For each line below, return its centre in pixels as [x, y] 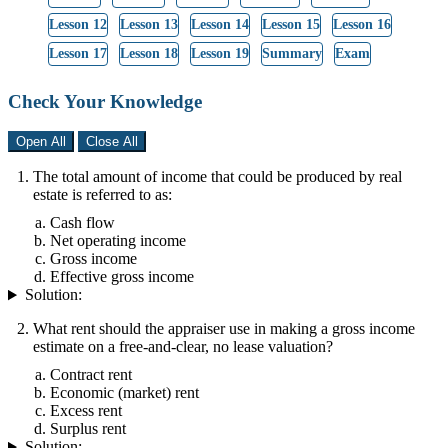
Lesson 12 [78, 24]
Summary [291, 53]
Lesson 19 [219, 53]
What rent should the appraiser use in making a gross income [224, 329]
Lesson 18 [148, 53]
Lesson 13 [148, 24]
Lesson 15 [290, 24]
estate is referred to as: [102, 195]
